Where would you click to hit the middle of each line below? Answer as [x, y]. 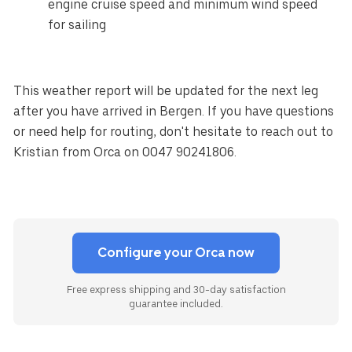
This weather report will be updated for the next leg [166, 91]
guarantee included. [176, 304]
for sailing [77, 25]
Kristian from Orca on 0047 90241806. [125, 152]
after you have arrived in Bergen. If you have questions [174, 112]
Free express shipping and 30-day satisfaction [176, 290]
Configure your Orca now [176, 253]
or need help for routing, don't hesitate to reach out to [174, 132]
